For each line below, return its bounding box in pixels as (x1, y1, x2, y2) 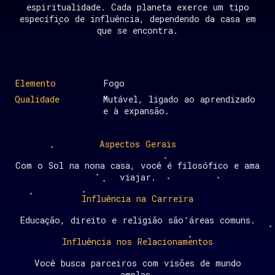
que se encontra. (97, 25, 178, 36)
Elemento (15, 77, 56, 90)
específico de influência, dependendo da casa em (19, 13, 256, 25)
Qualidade (15, 93, 60, 105)
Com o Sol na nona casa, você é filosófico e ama (15, 159, 260, 171)
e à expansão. (103, 104, 169, 117)
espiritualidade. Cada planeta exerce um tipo (26, 1, 249, 13)
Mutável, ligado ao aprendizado (103, 93, 255, 105)
